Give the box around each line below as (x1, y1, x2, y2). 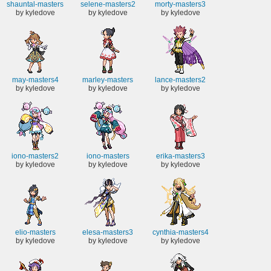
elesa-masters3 (82, 227, 133, 237)
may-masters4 (11, 76, 59, 85)
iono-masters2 (11, 151, 59, 160)
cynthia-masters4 (152, 227, 209, 237)
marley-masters (82, 76, 133, 85)
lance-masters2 (155, 76, 206, 85)
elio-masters (15, 227, 56, 237)
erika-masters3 (155, 151, 205, 160)
